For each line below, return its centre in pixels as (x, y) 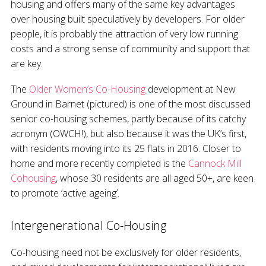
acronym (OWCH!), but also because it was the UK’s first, (129, 134)
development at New (191, 89)
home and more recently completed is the (99, 164)
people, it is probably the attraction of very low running (124, 34)
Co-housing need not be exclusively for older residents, (126, 253)
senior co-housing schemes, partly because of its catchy (128, 119)
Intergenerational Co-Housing (88, 226)
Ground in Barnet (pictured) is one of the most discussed (131, 104)
